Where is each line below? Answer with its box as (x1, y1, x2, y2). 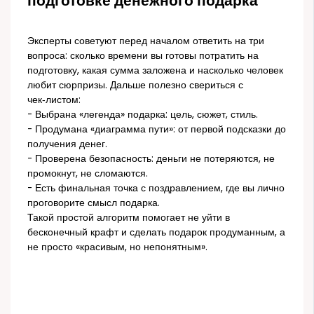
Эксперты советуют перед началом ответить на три (27, 34, 265, 48)
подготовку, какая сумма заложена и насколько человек (27, 64, 284, 78)
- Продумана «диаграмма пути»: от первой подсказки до (27, 123, 287, 137)
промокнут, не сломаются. (27, 167, 149, 181)
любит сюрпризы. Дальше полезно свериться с (27, 78, 244, 93)
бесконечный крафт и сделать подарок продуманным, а (27, 226, 286, 240)
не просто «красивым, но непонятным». (27, 240, 208, 254)
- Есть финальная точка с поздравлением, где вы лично (27, 182, 285, 196)
